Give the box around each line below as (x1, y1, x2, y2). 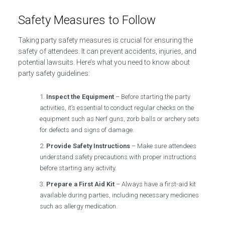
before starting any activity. (40, 164, 117, 172)
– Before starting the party (114, 92, 191, 100)
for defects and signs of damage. (40, 126, 135, 134)
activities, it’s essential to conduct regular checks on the (40, 103, 194, 111)
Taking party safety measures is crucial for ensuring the (18, 36, 193, 44)
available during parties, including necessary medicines (40, 191, 199, 199)
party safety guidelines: (18, 69, 90, 77)
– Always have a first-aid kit (115, 180, 196, 188)
